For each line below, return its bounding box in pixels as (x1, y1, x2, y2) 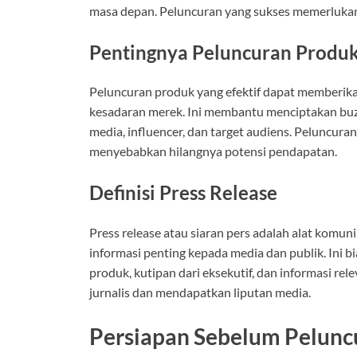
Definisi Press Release (89, 181, 277, 205)
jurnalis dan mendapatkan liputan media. (89, 284, 311, 300)
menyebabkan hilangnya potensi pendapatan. (89, 143, 337, 159)
